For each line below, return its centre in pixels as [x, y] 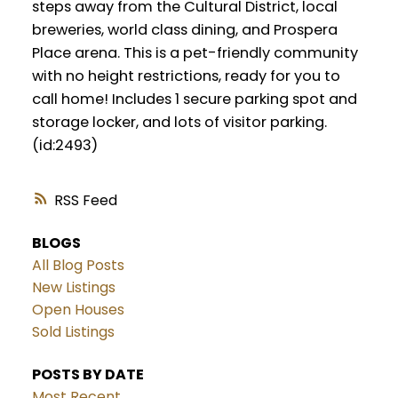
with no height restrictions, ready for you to [186, 76]
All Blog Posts [78, 266]
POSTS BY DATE [88, 374]
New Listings [73, 288]
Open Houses [78, 310]
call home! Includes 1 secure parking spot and [194, 99]
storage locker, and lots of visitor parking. [179, 122]
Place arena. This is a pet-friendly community [195, 52]
